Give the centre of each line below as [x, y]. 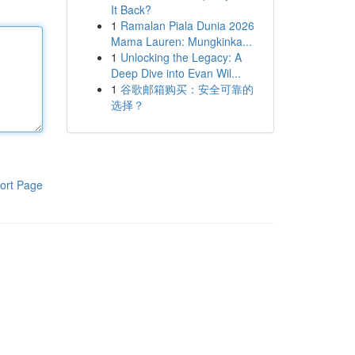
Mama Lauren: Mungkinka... [181, 41]
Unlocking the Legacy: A [181, 57]
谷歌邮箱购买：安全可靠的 [187, 89]
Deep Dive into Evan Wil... [176, 73]
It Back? [131, 10]
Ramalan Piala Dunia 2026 [187, 25]
